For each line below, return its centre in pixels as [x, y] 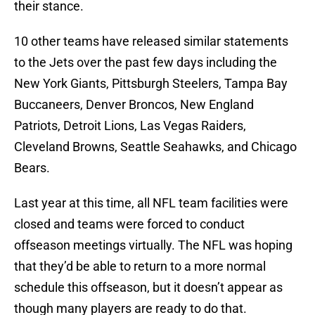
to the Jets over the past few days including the [146, 63]
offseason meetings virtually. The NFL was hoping [153, 245]
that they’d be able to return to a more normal [140, 266]
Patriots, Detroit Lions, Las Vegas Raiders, [130, 126]
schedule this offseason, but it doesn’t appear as [148, 288]
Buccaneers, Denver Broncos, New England [134, 105]
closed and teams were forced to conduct [129, 224]
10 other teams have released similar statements [151, 41]
